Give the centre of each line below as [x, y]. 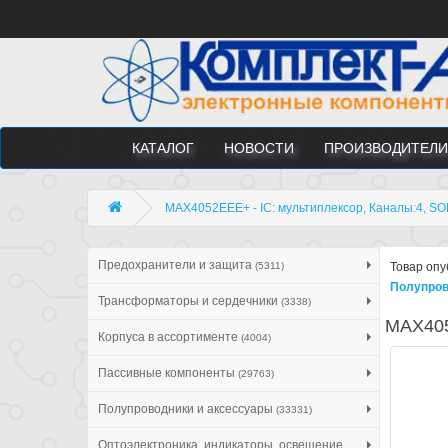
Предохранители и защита [176, 264]
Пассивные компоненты [168, 372]
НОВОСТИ [259, 147]
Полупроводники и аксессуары [187, 408]
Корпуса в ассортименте [169, 336]
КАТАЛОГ [163, 147]
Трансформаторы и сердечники [189, 300]
